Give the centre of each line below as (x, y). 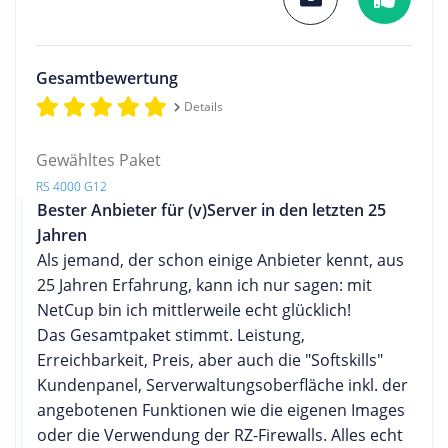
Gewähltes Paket (98, 159)
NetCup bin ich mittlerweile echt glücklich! (194, 309)
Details (203, 106)
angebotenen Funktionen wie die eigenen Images (221, 409)
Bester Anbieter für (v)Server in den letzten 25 (211, 209)
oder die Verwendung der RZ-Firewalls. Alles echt (220, 434)
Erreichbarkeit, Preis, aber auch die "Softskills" (210, 359)
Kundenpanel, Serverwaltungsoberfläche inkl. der (222, 384)
